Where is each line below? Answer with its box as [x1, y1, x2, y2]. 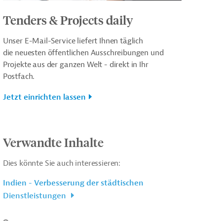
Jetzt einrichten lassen [2, 92, 86, 102]
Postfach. [2, 71, 35, 81]
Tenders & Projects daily [2, 12, 133, 27]
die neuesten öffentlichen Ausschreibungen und [2, 47, 164, 58]
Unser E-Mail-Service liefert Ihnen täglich [2, 36, 143, 46]
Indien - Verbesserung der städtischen [2, 178, 144, 188]
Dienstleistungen [2, 190, 68, 201]
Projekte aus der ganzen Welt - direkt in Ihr [2, 59, 148, 70]
